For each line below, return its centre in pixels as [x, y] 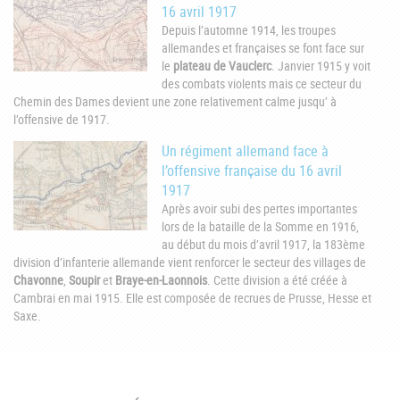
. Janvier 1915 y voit [321, 65]
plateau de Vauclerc [222, 65]
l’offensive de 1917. [62, 119]
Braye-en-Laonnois [161, 280]
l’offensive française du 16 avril [252, 171]
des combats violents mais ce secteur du [262, 83]
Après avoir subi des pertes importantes [259, 209]
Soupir [84, 280]
